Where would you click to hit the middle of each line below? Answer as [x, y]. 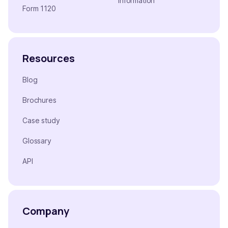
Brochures [39, 100]
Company [46, 211]
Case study [41, 121]
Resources [49, 59]
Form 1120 [39, 9]
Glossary [37, 141]
